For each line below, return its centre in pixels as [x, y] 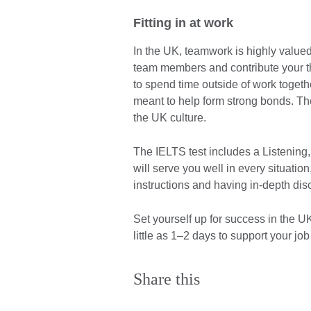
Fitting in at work [183, 23]
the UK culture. [171, 118]
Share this [167, 279]
